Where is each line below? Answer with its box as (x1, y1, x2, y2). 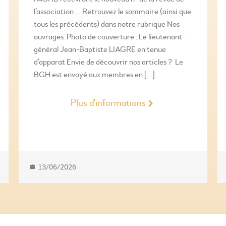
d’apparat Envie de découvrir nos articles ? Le (34, 57, 184, 68)
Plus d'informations (70, 96, 146, 109)
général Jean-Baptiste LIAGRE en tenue (34, 44, 166, 55)
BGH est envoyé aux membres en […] (34, 70, 155, 80)
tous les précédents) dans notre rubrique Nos (34, 19, 180, 30)
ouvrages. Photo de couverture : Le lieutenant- (34, 32, 186, 42)
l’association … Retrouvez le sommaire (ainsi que (34, 7, 192, 17)
